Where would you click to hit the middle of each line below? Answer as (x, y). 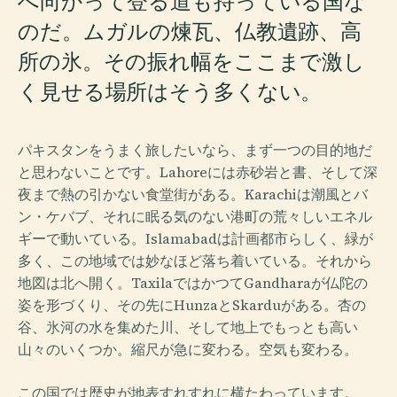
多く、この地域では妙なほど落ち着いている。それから (195, 261)
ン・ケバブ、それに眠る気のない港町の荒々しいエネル (195, 216)
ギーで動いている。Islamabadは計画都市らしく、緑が (195, 238)
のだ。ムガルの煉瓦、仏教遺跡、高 (190, 31)
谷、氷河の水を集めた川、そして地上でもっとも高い (188, 327)
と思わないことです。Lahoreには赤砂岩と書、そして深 (198, 172)
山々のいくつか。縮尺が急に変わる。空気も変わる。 (188, 349)
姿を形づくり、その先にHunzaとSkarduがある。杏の (192, 305)
